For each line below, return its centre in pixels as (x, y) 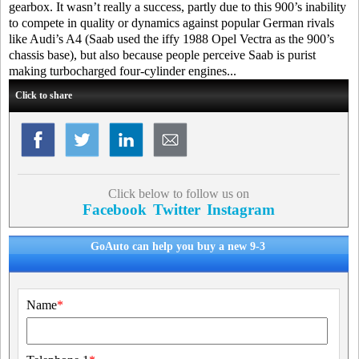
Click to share (44, 95)
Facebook (114, 210)
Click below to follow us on (178, 194)
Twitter (176, 210)
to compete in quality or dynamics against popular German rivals (171, 23)
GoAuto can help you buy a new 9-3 (177, 246)
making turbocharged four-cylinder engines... (123, 71)
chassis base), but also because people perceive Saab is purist (162, 55)
